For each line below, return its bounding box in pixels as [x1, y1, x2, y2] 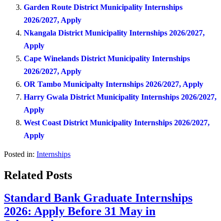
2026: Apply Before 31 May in [4, 205, 155, 218]
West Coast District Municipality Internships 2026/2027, [24, 118, 210, 127]
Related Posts [4, 168, 72, 182]
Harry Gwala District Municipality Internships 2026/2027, [24, 92, 217, 101]
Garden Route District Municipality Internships [24, 2, 183, 11]
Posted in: [4, 149, 35, 158]
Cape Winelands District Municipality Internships [24, 54, 190, 63]
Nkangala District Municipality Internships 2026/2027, [24, 28, 205, 37]
